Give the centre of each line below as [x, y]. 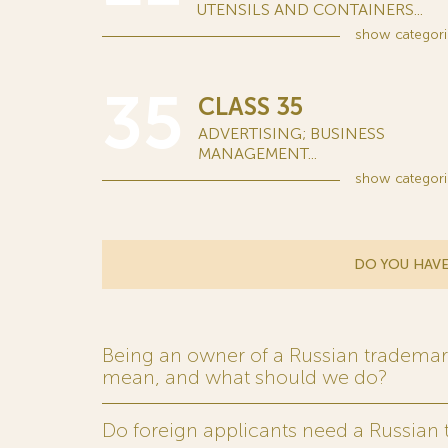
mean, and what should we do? [244, 377]
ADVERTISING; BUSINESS [291, 133]
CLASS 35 [250, 106]
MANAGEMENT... [257, 153]
